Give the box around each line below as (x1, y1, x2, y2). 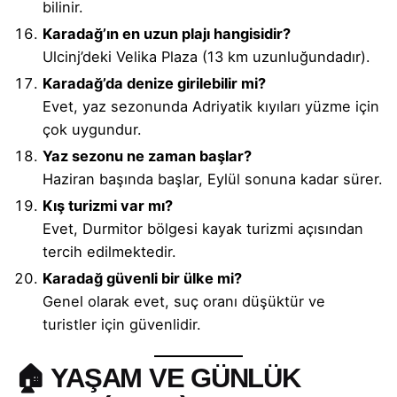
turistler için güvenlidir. (43, 315, 201, 333)
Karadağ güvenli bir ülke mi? (43, 269, 242, 287)
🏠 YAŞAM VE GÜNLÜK (14, 362, 300, 394)
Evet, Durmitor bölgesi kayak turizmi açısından (43, 219, 363, 237)
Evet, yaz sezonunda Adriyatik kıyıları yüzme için (43, 97, 379, 115)
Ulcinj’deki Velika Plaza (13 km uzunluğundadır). (43, 47, 370, 66)
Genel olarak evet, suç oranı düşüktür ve (43, 292, 325, 310)
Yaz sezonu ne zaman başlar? (43, 146, 252, 165)
